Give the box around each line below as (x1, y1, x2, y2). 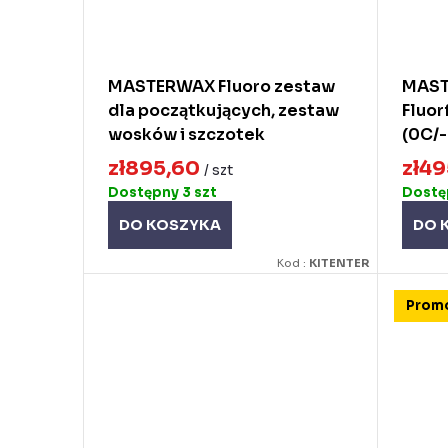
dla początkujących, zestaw (108, 100, 339, 121)
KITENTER (309, 255, 370, 270)
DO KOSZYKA (119, 215, 221, 234)
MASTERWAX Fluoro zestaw (108, 76, 335, 97)
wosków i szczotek (108, 124, 265, 145)
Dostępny (108, 183, 182, 201)
